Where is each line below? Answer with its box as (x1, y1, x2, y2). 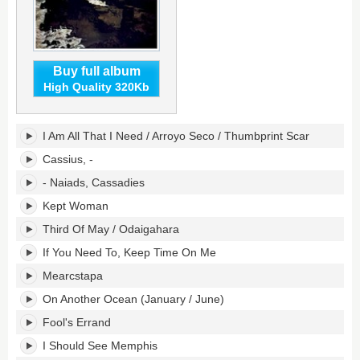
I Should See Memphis (43, 339, 157, 352)
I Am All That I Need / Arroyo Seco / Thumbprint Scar (43, 129, 309, 142)
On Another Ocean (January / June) (43, 292, 224, 305)
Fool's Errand (43, 316, 111, 329)
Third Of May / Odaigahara (43, 223, 179, 235)
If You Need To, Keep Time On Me (43, 246, 216, 259)
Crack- (15, 123, 53, 137)
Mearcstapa (43, 269, 103, 282)
